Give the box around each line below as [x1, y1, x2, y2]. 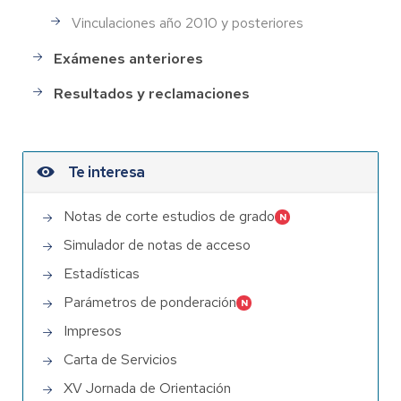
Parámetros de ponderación [64, 293, 236, 312]
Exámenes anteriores [54, 48, 203, 68]
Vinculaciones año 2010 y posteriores [72, 13, 303, 33]
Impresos [64, 321, 122, 341]
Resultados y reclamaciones [54, 83, 250, 103]
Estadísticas [64, 264, 140, 284]
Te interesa [68, 162, 145, 183]
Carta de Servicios [64, 350, 177, 370]
